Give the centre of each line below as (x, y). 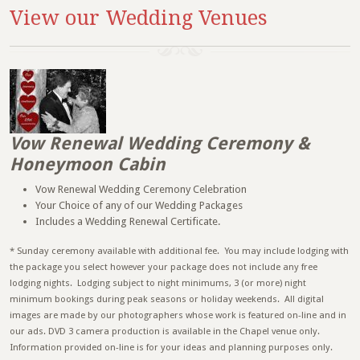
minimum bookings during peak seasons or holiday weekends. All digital (167, 299)
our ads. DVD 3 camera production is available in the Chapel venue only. (166, 331)
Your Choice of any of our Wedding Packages (139, 206)
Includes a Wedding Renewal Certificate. (128, 222)
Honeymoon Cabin (88, 165)
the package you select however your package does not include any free (164, 267)
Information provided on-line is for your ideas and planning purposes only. (171, 348)
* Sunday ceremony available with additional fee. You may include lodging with (179, 251)
